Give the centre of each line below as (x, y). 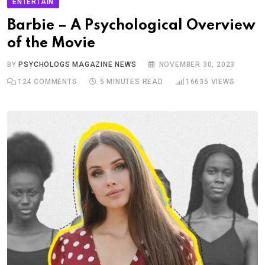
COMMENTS (54, 81)
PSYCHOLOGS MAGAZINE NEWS (77, 64)
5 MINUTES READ (131, 81)
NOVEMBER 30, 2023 (197, 64)
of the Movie (51, 43)
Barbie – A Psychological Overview (131, 25)
